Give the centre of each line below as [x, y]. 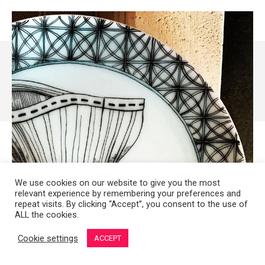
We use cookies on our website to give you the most [117, 183]
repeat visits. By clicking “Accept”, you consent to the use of [131, 204]
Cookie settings [48, 238]
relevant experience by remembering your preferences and [128, 193]
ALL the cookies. [47, 215]
